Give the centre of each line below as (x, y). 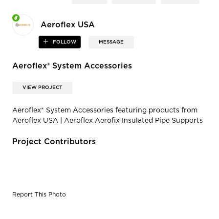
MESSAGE (111, 42)
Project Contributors (54, 142)
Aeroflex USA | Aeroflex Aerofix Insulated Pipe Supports (108, 121)
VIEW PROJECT (42, 88)
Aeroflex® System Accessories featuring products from (105, 111)
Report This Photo (39, 195)
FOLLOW (64, 42)
